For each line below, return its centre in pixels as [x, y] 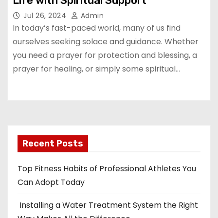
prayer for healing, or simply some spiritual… [96, 69]
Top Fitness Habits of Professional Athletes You [107, 169]
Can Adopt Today [51, 182]
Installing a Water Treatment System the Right [108, 205]
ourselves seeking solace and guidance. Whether [106, 42]
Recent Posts [53, 144]
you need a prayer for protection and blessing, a [105, 55]
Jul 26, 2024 [46, 16]
